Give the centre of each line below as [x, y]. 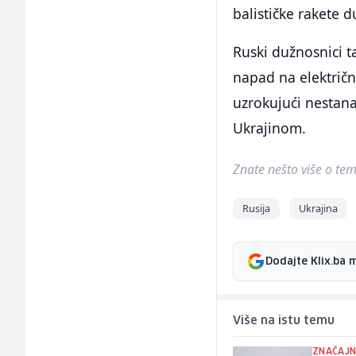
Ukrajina [319, 209]
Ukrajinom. [270, 128]
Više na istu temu [284, 321]
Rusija [257, 209]
